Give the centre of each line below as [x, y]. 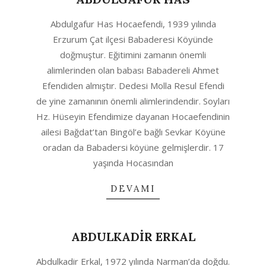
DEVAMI [133, 189]
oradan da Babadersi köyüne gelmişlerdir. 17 [133, 147]
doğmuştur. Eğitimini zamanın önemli [133, 55]
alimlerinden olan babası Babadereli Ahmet [133, 70]
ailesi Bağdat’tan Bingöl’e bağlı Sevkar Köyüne [133, 132]
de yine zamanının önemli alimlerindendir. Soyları [133, 101]
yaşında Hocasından [133, 163]
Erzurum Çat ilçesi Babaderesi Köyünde [133, 39]
